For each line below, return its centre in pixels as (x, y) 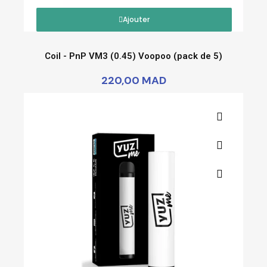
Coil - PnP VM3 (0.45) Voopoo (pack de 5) (133, 56)
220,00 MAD (133, 80)
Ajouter (136, 19)
